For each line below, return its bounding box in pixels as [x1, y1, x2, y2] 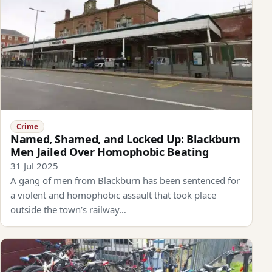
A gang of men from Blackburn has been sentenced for [10, 174, 240, 187]
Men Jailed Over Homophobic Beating [10, 144, 209, 160]
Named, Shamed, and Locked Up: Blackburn [10, 132, 240, 147]
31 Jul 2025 [10, 160, 58, 172]
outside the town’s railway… [10, 203, 126, 216]
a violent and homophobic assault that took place [10, 189, 216, 202]
